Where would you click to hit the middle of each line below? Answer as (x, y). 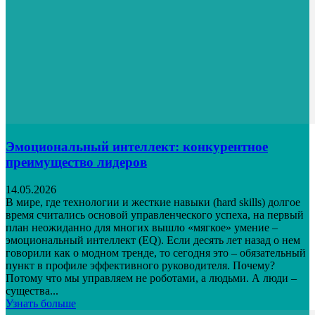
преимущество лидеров (76, 162)
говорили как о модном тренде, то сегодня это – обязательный (156, 253)
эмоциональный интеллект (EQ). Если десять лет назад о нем (153, 240)
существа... (32, 291)
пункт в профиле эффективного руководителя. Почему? (140, 266)
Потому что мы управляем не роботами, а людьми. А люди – (151, 278)
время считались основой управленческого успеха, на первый (155, 215)
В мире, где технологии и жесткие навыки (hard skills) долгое (153, 202)
